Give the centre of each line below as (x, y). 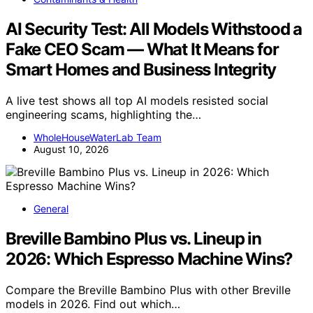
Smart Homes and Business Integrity (141, 70)
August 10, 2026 (71, 150)
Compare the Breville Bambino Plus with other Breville (148, 290)
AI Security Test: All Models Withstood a (154, 29)
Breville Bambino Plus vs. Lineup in (133, 239)
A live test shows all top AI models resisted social (137, 101)
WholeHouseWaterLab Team (97, 138)
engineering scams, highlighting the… (103, 115)
